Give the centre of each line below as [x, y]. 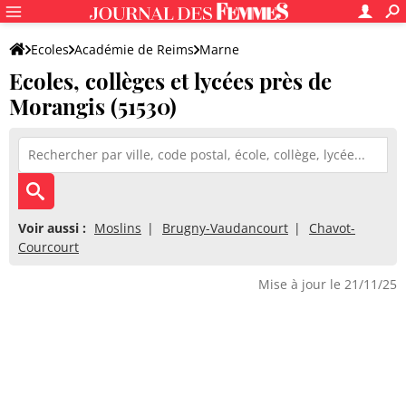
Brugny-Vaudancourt [225, 228]
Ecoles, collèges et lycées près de [170, 81]
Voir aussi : [52, 228]
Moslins [118, 228]
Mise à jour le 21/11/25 [328, 284]
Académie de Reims [134, 49]
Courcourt [48, 247]
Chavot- [332, 228]
